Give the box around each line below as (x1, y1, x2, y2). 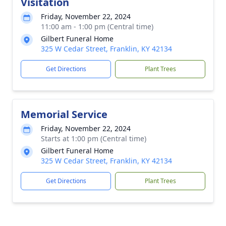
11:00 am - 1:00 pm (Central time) (41, 22, 153, 31)
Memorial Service (21, 107, 107, 121)
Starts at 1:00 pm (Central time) (41, 134, 146, 143)
